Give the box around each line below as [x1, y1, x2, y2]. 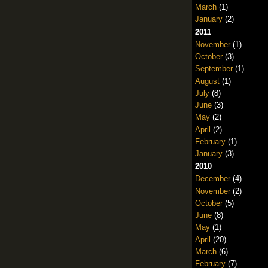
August [194, 76, 220, 86]
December [194, 174, 230, 184]
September [194, 64, 233, 74]
